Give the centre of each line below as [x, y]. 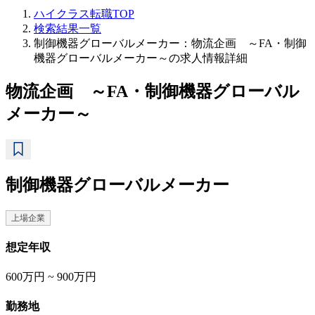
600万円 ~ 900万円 [51, 277]
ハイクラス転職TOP [84, 14]
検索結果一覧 [67, 28]
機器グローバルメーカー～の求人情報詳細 [141, 58]
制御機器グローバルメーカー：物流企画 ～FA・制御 [170, 43]
